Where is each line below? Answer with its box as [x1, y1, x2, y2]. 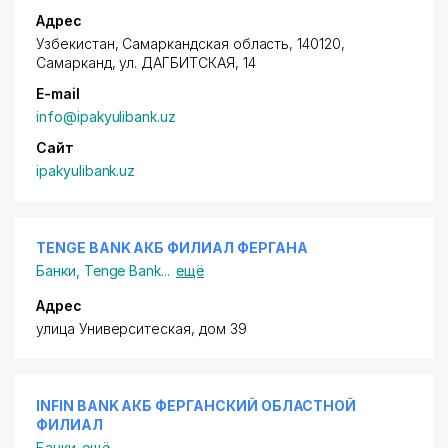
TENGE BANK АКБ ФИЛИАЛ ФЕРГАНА [36, 239, 308, 256]
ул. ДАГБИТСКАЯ [119, 54, 235, 71]
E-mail [36, 85, 80, 102]
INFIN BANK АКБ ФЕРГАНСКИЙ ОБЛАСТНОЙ [36, 397, 357, 414]
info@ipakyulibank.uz [36, 108, 176, 125]
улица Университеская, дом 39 [36, 320, 247, 337]
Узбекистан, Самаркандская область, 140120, [36, 35, 345, 52]
